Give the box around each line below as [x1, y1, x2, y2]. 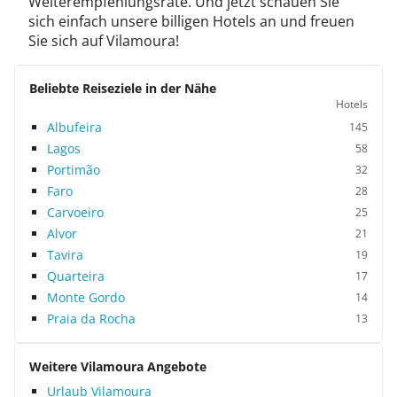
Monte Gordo [47, 289, 125, 306]
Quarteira [47, 268, 105, 284]
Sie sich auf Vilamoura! [28, 31, 179, 51]
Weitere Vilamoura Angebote [29, 358, 206, 375]
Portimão [47, 161, 100, 178]
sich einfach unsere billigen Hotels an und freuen [28, 12, 354, 31]
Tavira [47, 246, 83, 263]
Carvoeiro [47, 204, 104, 221]
